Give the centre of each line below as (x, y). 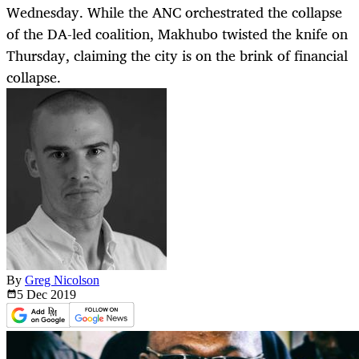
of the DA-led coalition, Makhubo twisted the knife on (177, 34)
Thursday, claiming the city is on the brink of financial (177, 56)
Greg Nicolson (62, 280)
